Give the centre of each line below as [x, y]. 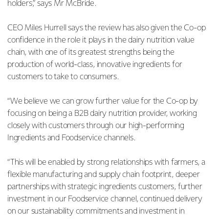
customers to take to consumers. [63, 77]
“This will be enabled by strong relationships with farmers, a [106, 162]
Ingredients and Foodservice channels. [72, 138]
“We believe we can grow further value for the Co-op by [103, 101]
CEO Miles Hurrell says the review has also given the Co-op [107, 28]
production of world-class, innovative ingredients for [95, 65]
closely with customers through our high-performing [96, 126]
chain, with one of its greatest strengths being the [91, 52]
